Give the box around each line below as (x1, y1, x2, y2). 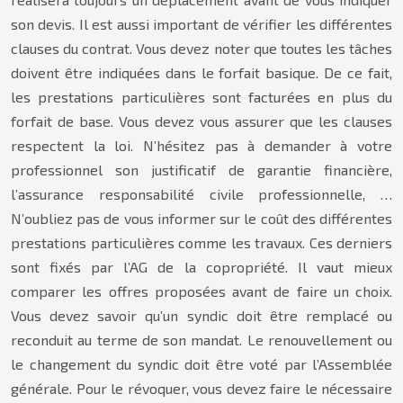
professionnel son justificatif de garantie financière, (11, 161, 392, 178)
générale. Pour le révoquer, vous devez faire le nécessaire (11, 380, 392, 397)
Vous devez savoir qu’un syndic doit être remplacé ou (11, 307, 392, 324)
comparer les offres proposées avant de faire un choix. (11, 282, 392, 300)
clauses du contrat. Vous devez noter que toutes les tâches (11, 40, 392, 57)
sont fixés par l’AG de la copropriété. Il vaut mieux (11, 258, 392, 275)
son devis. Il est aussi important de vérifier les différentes (11, 15, 392, 32)
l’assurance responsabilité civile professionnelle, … (11, 185, 392, 202)
